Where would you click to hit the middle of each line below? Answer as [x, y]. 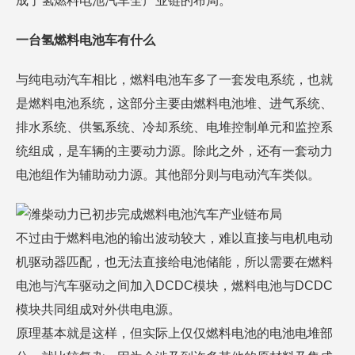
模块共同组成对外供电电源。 [98, 309]
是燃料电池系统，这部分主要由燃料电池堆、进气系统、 [174, 103]
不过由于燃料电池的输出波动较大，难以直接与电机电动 [174, 238]
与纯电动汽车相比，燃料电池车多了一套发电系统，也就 [174, 80]
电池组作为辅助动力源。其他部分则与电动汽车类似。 [168, 175]
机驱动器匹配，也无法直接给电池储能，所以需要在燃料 [174, 262]
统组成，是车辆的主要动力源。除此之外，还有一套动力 [174, 151]
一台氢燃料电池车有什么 [86, 40]
